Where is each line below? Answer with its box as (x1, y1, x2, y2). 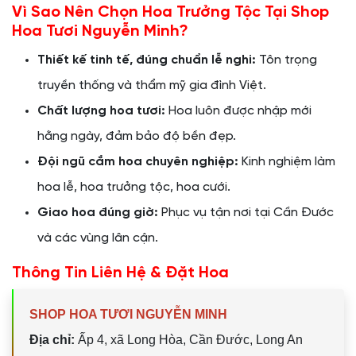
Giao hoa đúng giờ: (37, 206, 158, 219)
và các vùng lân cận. (37, 231, 158, 245)
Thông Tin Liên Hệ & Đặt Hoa (12, 265, 229, 281)
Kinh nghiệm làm (238, 155, 335, 168)
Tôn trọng (256, 53, 317, 67)
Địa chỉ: (29, 333, 75, 346)
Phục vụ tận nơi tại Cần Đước (158, 206, 334, 219)
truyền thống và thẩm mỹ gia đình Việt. (37, 79, 266, 92)
